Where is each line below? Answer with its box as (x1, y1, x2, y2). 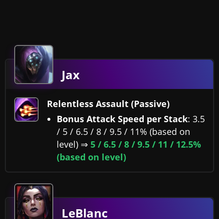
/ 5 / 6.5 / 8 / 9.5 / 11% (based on (57, 126, 190, 138)
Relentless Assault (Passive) (47, 98, 170, 110)
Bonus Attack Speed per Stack (57, 113, 188, 125)
